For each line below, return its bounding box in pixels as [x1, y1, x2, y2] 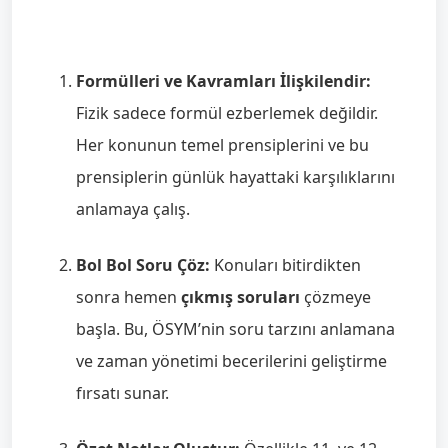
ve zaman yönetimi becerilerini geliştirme [76, 350, 387, 372]
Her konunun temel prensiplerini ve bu [76, 134, 369, 156]
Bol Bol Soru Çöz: [76, 254, 210, 276]
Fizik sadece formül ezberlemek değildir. [76, 102, 378, 124]
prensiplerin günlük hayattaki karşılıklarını [76, 166, 395, 188]
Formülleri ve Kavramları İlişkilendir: [76, 70, 371, 92]
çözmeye [300, 286, 371, 308]
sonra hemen [76, 286, 181, 308]
